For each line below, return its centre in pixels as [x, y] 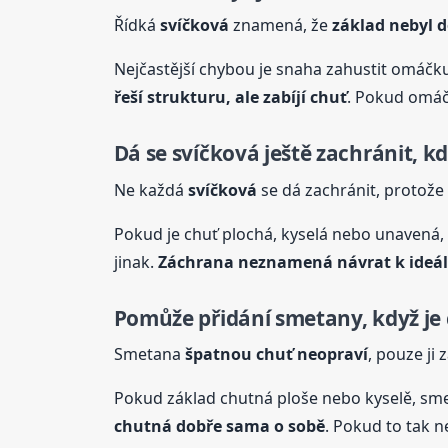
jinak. [135, 261]
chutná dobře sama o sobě [219, 425]
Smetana [149, 353]
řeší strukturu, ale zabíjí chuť [230, 97]
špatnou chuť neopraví [276, 353]
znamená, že [280, 25]
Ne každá [150, 189]
